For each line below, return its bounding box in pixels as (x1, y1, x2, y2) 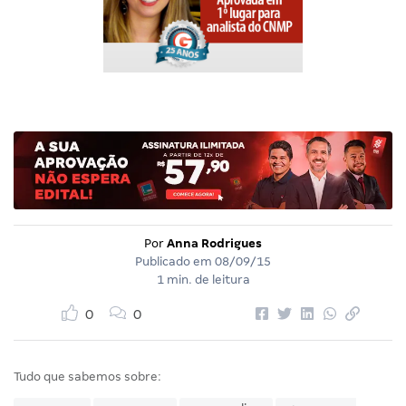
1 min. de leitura (156, 273, 250, 287)
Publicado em (135, 255, 215, 269)
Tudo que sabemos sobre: (14, 370, 161, 384)
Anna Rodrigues (167, 237, 262, 251)
